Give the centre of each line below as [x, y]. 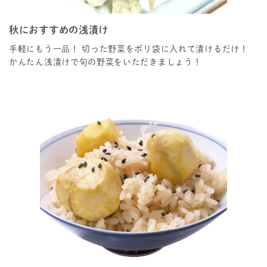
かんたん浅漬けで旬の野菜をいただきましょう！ [105, 62]
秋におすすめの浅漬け [59, 30]
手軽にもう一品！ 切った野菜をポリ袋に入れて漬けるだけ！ [129, 49]
